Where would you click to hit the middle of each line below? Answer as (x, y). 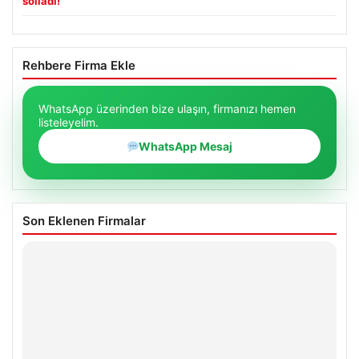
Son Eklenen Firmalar (84, 221)
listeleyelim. (69, 123)
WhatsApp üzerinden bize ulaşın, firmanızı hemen (167, 109)
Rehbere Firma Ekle (79, 66)
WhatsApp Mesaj (186, 147)
